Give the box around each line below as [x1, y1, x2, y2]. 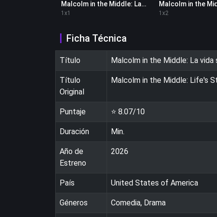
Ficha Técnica [66, 32, 127, 44]
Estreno [60, 158, 86, 168]
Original [60, 87, 84, 96]
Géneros [60, 198, 88, 207]
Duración [60, 126, 89, 136]
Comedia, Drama [111, 198, 166, 207]
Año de [60, 146, 83, 156]
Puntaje [60, 107, 86, 116]
